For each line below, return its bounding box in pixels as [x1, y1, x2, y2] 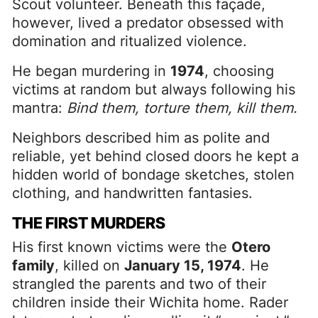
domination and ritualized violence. [12, 32, 247, 50]
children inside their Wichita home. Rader [12, 293, 288, 311]
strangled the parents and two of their [12, 275, 266, 292]
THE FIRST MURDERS [12, 213, 165, 232]
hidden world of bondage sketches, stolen [12, 165, 295, 183]
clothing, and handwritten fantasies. [12, 184, 253, 202]
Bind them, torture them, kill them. [67, 99, 297, 116]
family [12, 256, 55, 274]
